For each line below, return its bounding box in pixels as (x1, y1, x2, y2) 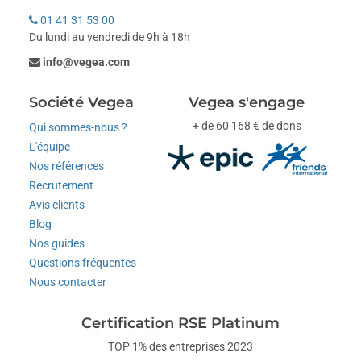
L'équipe (29, 139, 71, 153)
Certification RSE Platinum (81, 313, 280, 332)
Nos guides (29, 236, 85, 250)
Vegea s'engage (189, 93, 305, 111)
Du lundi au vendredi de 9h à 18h (29, 30, 191, 44)
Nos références (29, 159, 105, 172)
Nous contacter (29, 275, 107, 288)
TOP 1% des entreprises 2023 (108, 339, 253, 353)
